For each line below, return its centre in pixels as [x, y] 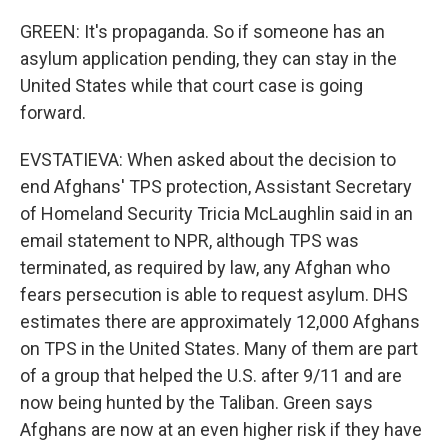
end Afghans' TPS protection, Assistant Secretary [216, 186]
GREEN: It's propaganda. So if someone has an [202, 31]
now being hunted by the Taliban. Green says [196, 402]
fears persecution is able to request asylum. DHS [214, 294]
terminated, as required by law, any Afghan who [205, 267]
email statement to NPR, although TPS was [189, 240]
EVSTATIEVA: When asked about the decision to [208, 159]
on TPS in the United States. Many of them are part [219, 348]
